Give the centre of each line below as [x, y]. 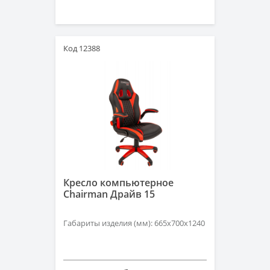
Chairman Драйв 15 [109, 194]
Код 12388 [82, 48]
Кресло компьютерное [118, 183]
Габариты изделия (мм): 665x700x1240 [134, 223]
